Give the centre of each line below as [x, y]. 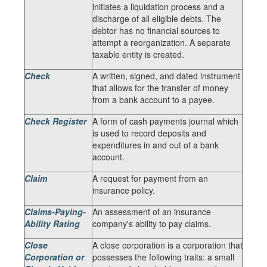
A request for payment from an [150, 178]
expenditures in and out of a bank [156, 145]
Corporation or [54, 257]
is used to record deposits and [149, 133]
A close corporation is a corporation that [167, 245]
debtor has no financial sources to [156, 30]
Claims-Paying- [55, 212]
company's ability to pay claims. [152, 223]
